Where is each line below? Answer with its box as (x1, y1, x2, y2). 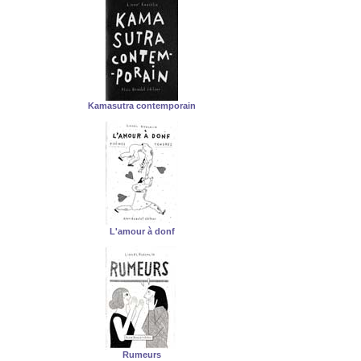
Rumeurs (122, 350, 161, 359)
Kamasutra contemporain (88, 101, 196, 110)
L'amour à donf (109, 226, 175, 236)
